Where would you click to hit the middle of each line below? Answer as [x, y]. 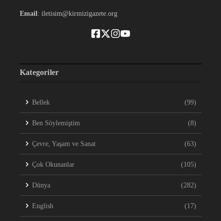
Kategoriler [39, 72]
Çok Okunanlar [53, 164]
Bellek [41, 102]
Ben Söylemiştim [56, 123]
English [43, 206]
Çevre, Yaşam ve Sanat [64, 144]
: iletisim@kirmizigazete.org [77, 13]
